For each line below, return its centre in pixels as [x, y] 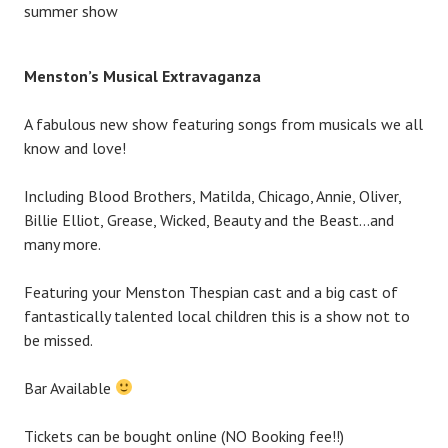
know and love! [75, 147]
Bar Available [69, 387]
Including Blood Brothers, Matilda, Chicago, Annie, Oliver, [212, 195]
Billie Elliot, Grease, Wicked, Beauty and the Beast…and [209, 219]
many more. [62, 243]
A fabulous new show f [101, 123]
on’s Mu [97, 75]
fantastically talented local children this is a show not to [217, 315]
